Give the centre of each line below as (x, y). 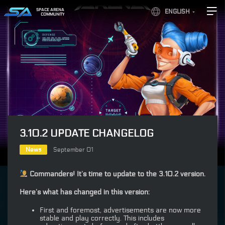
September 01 (73, 150)
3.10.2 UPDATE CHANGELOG (87, 134)
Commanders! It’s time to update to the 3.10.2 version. (116, 174)
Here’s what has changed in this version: (85, 192)
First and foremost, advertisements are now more (120, 210)
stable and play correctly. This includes (102, 218)
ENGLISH (177, 12)
